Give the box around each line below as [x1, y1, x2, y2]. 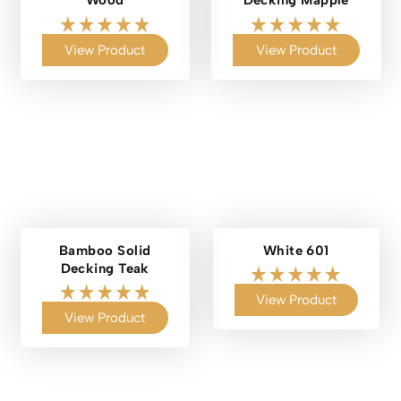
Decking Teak [60, 260, 149, 277]
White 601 [262, 242, 329, 259]
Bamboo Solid [59, 242, 151, 259]
